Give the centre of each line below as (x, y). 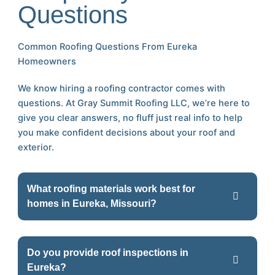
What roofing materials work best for (111, 188)
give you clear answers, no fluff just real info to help (130, 118)
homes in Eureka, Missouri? (92, 203)
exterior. (36, 148)
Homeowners (47, 62)
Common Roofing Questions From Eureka (108, 47)
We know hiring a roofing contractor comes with (122, 89)
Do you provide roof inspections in (108, 252)
